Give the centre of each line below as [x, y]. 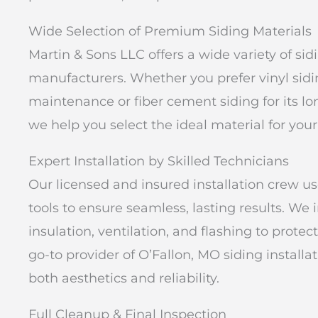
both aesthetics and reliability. [124, 279]
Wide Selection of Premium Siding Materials [170, 32]
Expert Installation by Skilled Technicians [159, 161]
